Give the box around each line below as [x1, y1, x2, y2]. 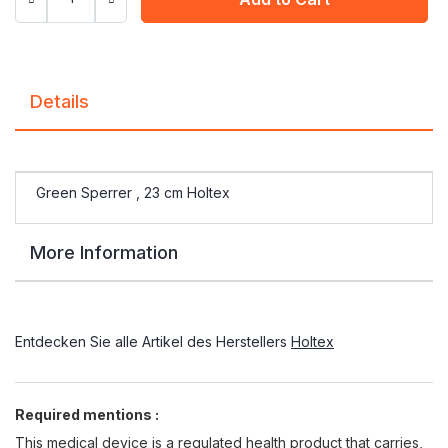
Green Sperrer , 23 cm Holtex [36, 183, 230, 201]
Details [30, 90, 89, 112]
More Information [30, 241, 178, 263]
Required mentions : [15, 405, 159, 423]
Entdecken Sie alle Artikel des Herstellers [15, 332, 291, 350]
